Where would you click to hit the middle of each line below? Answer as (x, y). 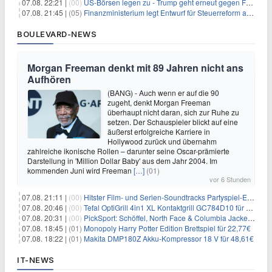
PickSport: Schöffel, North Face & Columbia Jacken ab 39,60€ (166, 217)
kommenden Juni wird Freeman (80, 170)
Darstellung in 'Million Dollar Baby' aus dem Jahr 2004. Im (122, 160)
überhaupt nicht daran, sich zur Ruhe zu (173, 112)
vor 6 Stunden (230, 179)
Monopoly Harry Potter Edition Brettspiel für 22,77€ (167, 228)
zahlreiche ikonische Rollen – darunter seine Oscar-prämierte (128, 151)
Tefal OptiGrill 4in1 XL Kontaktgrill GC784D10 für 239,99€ (165, 207)
